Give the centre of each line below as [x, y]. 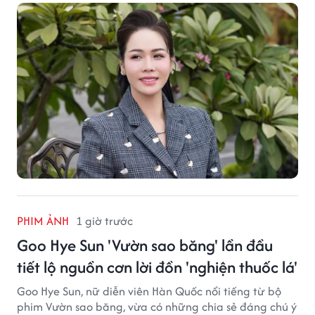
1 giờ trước [104, 220]
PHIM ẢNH [43, 220]
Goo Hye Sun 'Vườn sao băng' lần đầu [145, 245]
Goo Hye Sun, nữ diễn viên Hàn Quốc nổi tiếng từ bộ [149, 291]
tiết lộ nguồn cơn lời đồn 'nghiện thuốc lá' [157, 266]
